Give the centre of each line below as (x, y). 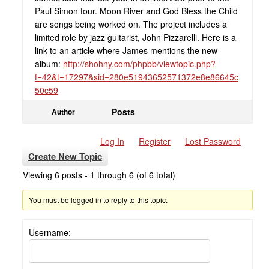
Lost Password (213, 141)
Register (154, 141)
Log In (112, 141)
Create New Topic (65, 156)
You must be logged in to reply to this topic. (98, 200)
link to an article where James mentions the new (126, 50)
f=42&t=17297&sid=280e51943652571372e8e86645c (136, 77)
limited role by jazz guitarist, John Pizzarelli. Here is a (135, 37)
